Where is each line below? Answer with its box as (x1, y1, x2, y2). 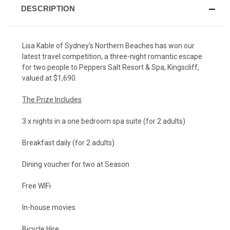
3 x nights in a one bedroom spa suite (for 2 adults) (22, 117, 185, 125)
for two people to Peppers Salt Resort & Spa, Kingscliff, (22, 63, 199, 71)
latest (22, 52, 42, 61)
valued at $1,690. (22, 73, 77, 82)
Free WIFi (22, 181, 51, 190)
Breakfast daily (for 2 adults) (22, 138, 114, 147)
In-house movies (22, 203, 75, 212)
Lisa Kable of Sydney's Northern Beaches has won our (22, 41, 195, 50)
